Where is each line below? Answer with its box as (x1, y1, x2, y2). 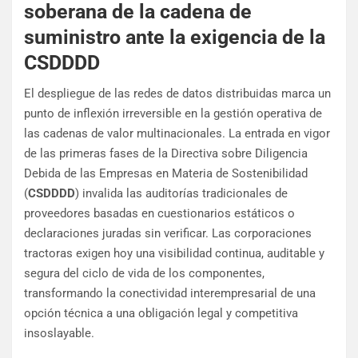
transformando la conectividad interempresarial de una (24, 286, 316, 301)
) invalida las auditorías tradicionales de (75, 186, 288, 201)
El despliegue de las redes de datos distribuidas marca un (24, 86, 331, 101)
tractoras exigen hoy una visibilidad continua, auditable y (24, 246, 324, 261)
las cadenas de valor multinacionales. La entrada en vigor (24, 126, 330, 141)
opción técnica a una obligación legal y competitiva (24, 306, 298, 321)
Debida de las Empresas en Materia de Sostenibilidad (24, 166, 308, 181)
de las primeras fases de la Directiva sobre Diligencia (24, 146, 308, 161)
